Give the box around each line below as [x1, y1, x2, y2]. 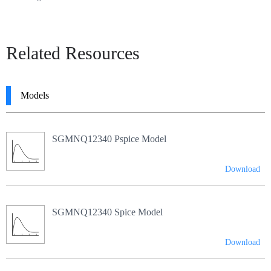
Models [21, 90, 49, 100]
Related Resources [6, 43, 140, 64]
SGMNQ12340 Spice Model [52, 207, 163, 218]
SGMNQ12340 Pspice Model [52, 134, 166, 145]
